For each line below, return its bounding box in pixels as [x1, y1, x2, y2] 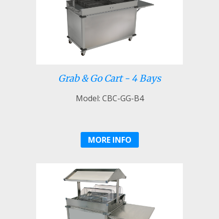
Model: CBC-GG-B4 [75, 92, 144, 104]
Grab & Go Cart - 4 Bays [58, 72, 161, 84]
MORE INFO [88, 134, 131, 145]
